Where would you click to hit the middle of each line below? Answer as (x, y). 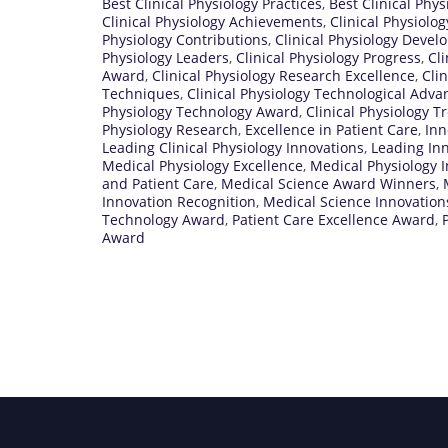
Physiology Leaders (165, 57)
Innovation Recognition (179, 201)
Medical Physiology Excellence (202, 165)
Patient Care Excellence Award (333, 219)
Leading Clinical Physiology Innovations (233, 147)
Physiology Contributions (185, 39)
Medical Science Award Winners (328, 183)
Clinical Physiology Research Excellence (283, 75)
